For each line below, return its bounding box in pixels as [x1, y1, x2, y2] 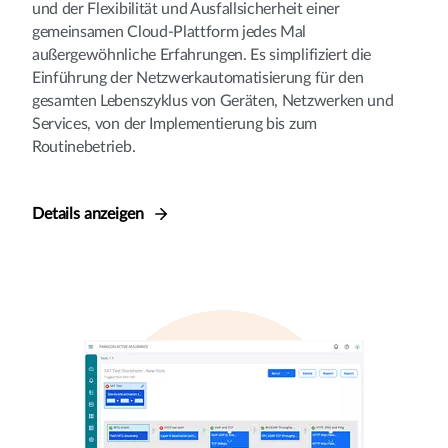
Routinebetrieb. [32, 138, 136, 155]
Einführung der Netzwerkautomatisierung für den [32, 69, 364, 86]
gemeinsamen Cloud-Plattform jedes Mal [32, 23, 307, 40]
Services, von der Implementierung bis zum [32, 115, 317, 132]
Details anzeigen [32, 205, 148, 222]
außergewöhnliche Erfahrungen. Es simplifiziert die [32, 46, 371, 63]
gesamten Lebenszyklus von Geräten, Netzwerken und [32, 92, 394, 109]
